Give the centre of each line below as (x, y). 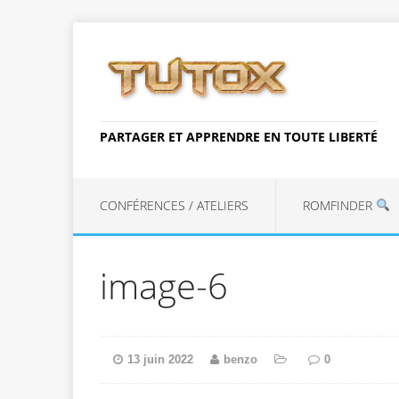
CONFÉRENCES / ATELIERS (174, 205)
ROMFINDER (339, 205)
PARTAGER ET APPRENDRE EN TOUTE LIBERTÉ (239, 136)
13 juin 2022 (160, 359)
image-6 (164, 285)
